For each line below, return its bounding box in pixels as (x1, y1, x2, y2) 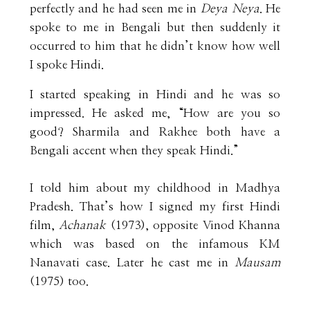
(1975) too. (29, 275, 89, 287)
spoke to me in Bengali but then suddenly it (29, 21, 281, 33)
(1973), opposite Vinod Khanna (110, 219, 281, 231)
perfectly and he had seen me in (29, 2, 201, 15)
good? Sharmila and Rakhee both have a (29, 125, 281, 138)
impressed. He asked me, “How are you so (29, 107, 281, 119)
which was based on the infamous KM (29, 237, 281, 250)
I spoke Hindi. (29, 58, 104, 71)
